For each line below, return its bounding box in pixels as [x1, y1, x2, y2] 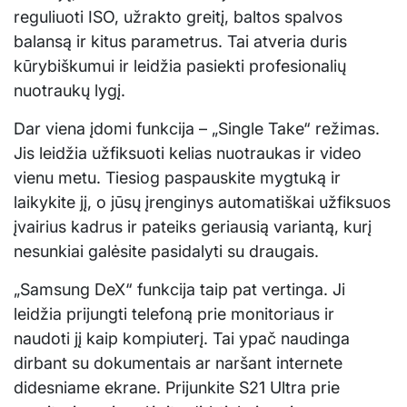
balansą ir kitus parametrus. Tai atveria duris [14, 32, 347, 52]
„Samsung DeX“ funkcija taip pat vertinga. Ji [14, 280, 345, 300]
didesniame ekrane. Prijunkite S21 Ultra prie [14, 378, 340, 398]
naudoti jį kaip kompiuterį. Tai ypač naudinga [14, 329, 350, 349]
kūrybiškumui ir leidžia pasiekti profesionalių [14, 56, 346, 76]
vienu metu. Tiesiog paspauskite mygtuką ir [14, 168, 341, 188]
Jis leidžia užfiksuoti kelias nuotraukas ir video [14, 144, 362, 164]
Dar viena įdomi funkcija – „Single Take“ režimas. [14, 119, 380, 139]
